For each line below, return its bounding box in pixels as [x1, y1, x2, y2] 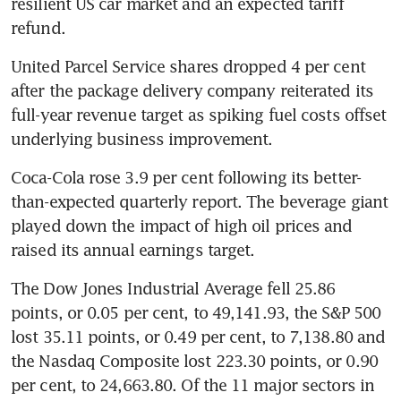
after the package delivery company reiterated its [11, 80, 373, 100]
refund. [11, 17, 65, 38]
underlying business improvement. [11, 128, 273, 149]
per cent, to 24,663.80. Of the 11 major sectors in [11, 374, 375, 395]
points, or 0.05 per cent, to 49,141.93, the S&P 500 [11, 302, 381, 322]
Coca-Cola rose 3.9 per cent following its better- [11, 166, 361, 187]
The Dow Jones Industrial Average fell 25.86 [11, 277, 336, 298]
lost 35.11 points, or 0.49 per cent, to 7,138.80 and [11, 326, 386, 346]
